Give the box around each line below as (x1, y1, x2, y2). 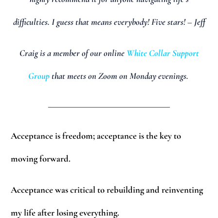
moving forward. (11, 153, 71, 164)
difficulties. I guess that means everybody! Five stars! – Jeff (13, 16, 205, 27)
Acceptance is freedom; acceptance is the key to (11, 130, 182, 141)
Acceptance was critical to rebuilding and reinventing (11, 184, 203, 196)
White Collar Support (126, 48, 199, 59)
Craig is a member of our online (19, 48, 127, 59)
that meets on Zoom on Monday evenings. (49, 71, 190, 82)
